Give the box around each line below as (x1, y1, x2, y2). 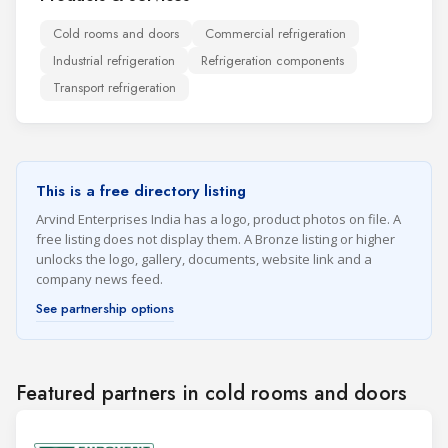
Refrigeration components (201, 50, 344, 70)
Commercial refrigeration (205, 23, 346, 43)
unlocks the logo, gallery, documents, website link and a (36, 249, 372, 268)
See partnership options (36, 298, 174, 318)
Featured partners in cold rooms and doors (16, 378, 408, 408)
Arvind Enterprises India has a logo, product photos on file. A (36, 209, 401, 228)
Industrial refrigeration (53, 50, 175, 70)
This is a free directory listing (36, 179, 246, 202)
